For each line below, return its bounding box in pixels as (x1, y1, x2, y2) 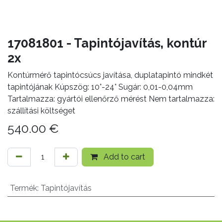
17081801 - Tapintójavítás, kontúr (7, 35, 207, 51)
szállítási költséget (7, 106, 75, 115)
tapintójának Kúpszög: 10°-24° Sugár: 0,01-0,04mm (7, 82, 193, 92)
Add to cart (102, 152, 145, 162)
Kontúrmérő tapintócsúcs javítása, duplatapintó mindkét (7, 70, 213, 80)
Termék (9, 183, 37, 193)
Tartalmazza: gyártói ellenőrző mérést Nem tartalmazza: (7, 94, 215, 104)
